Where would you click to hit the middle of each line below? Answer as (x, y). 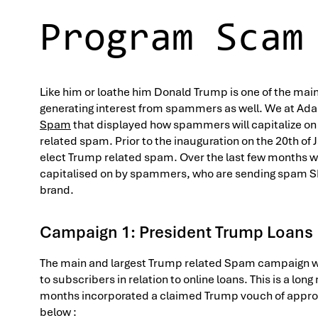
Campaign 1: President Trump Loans (176, 232)
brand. (57, 190)
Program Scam (172, 39)
